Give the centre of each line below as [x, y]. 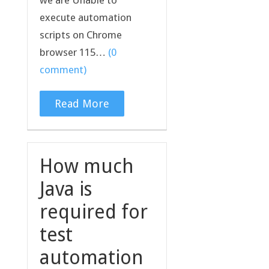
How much [86, 166]
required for [93, 212]
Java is [65, 189]
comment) [63, 69]
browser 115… [74, 52]
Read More [82, 103]
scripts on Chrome [80, 35]
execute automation [85, 17]
